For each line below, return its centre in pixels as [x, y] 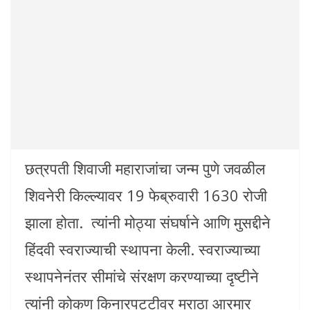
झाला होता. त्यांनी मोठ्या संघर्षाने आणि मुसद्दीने [148, 222]
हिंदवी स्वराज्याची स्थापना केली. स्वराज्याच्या [143, 249]
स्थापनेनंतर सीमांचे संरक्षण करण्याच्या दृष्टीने [142, 276]
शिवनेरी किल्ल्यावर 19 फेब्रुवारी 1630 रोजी [146, 195]
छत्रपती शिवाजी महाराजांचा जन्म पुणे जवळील [145, 168]
